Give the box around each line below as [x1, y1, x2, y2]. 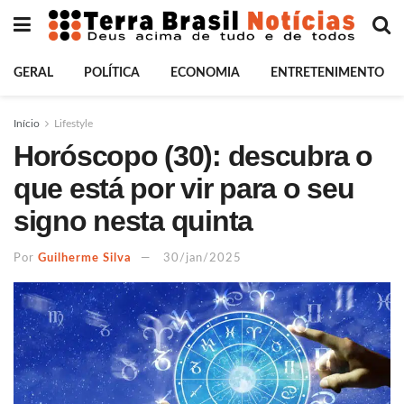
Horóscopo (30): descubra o [14, 140, 372, 172]
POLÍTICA [84, 67, 140, 79]
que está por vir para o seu [14, 172, 354, 205]
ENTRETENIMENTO [271, 67, 384, 79]
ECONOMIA [170, 67, 240, 79]
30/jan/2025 [163, 252, 242, 264]
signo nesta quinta [14, 205, 252, 237]
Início [14, 118, 40, 129]
